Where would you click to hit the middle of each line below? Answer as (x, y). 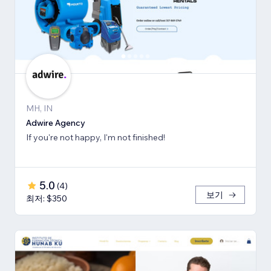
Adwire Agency (56, 123)
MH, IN (39, 109)
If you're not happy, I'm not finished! (96, 138)
